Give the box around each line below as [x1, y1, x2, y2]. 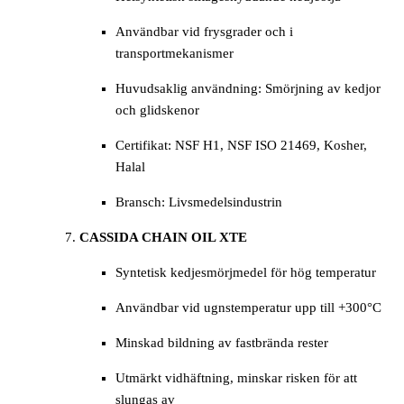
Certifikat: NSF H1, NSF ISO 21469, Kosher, [115, 138, 367, 153]
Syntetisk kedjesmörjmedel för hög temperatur [115, 265, 376, 280]
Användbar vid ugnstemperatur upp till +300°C [115, 300, 381, 316]
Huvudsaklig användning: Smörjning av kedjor [115, 81, 381, 96]
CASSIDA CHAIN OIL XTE [79, 230, 247, 245]
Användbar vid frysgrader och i [115, 24, 293, 40]
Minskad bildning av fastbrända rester [115, 335, 328, 351]
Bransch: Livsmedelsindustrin [115, 195, 282, 210]
